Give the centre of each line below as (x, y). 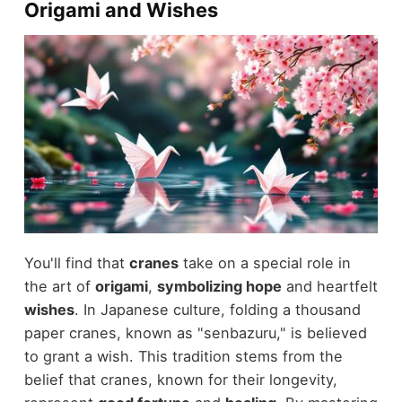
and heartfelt (329, 287)
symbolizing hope (219, 287)
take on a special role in (264, 263)
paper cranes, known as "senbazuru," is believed (195, 333)
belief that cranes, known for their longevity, (180, 380)
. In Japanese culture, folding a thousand (217, 310)
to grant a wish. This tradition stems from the (183, 357)
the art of (59, 287)
